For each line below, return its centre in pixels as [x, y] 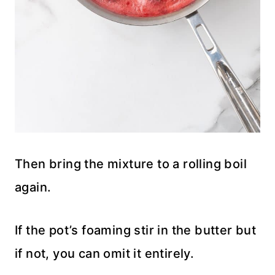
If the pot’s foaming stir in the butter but [136, 230]
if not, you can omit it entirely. [105, 253]
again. [33, 187]
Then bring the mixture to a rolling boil [131, 164]
